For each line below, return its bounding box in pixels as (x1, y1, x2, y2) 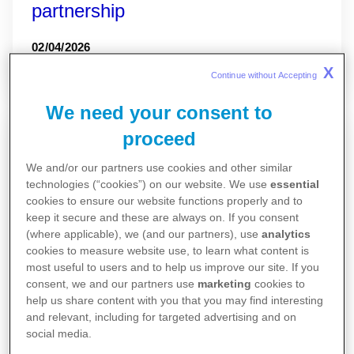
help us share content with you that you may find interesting (26, 294, 324, 307)
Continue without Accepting (210, 70, 319, 81)
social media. (26, 327, 92, 341)
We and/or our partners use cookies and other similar (26, 161, 293, 175)
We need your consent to (45, 102, 273, 124)
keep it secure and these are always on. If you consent (26, 211, 299, 224)
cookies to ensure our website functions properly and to (26, 194, 303, 208)
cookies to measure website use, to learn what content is (26, 244, 310, 258)
